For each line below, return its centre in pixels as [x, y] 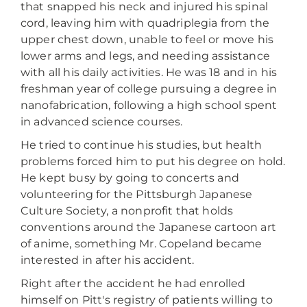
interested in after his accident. [108, 260]
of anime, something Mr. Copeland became [142, 244]
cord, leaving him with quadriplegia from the [145, 23]
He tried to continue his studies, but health [142, 145]
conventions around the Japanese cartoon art [148, 227]
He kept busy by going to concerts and [130, 178]
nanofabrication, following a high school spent [149, 105]
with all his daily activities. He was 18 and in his [149, 72]
